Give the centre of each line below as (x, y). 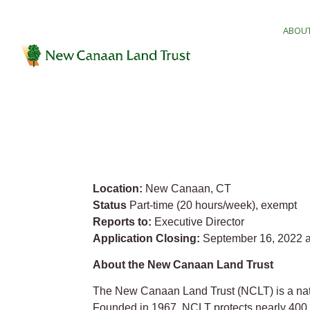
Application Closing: (147, 238)
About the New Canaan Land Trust (183, 264)
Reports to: (122, 221)
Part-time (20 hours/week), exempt (213, 205)
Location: (118, 188)
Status (110, 205)
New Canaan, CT (189, 188)
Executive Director (200, 221)
